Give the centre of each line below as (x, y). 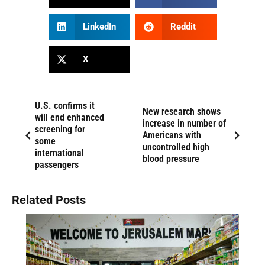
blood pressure (171, 159)
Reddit (183, 27)
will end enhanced (70, 117)
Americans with (172, 135)
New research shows (181, 111)
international (59, 153)
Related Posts (49, 200)
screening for (60, 129)
